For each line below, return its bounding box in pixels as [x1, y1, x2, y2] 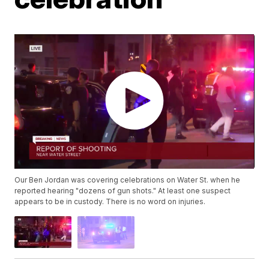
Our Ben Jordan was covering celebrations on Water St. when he [14, 175, 241, 185]
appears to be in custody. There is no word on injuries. [14, 197, 206, 207]
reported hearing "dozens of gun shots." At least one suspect [14, 186, 231, 196]
